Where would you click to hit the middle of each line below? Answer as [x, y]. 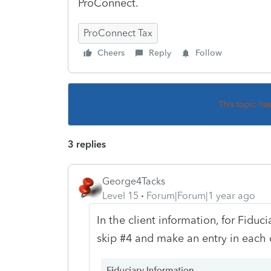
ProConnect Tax [118, 33]
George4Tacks [134, 181]
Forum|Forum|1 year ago [201, 195]
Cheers [111, 53]
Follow [209, 53]
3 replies [87, 144]
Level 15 [120, 195]
